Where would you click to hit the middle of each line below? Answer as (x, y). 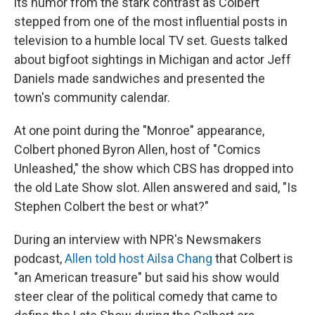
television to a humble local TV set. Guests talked (151, 41)
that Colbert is (253, 259)
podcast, (39, 259)
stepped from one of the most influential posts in (151, 22)
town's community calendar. (92, 98)
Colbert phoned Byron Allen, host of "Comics (137, 150)
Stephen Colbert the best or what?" (111, 207)
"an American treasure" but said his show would (147, 278)
